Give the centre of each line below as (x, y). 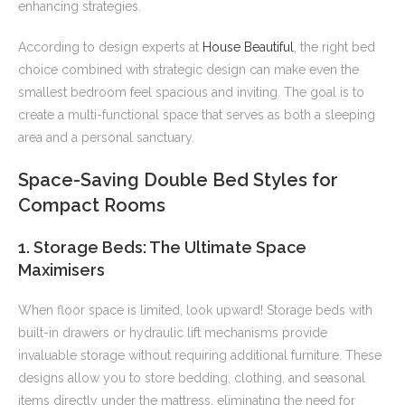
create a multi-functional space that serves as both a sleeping (197, 115)
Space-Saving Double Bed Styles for (178, 180)
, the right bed (334, 47)
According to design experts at (110, 47)
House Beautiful (248, 47)
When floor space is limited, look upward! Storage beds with (195, 311)
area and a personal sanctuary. (106, 138)
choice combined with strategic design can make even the (188, 70)
